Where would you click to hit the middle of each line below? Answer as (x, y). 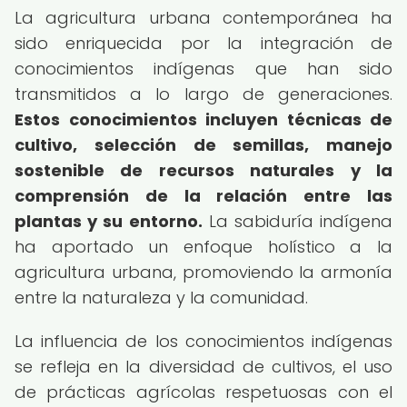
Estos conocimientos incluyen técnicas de (203, 119)
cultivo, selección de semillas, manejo (203, 145)
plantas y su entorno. (109, 221)
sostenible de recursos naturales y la (203, 170)
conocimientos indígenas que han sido (203, 69)
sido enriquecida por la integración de (203, 43)
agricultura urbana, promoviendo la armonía (203, 272)
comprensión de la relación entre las (203, 196)
